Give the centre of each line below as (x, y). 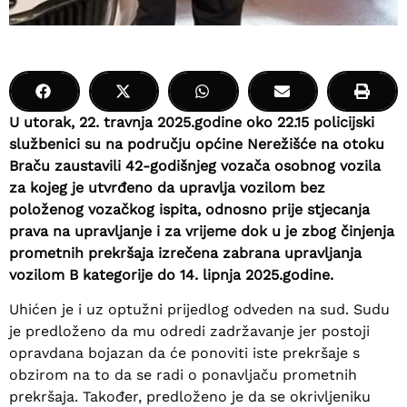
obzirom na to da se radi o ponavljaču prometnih (183, 375)
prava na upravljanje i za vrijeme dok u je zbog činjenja (202, 231)
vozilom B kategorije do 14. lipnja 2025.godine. (171, 275)
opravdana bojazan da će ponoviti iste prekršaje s (184, 353)
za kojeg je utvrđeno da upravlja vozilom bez (167, 188)
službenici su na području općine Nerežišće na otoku (197, 144)
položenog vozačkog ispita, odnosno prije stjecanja (189, 209)
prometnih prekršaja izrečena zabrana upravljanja (185, 253)
